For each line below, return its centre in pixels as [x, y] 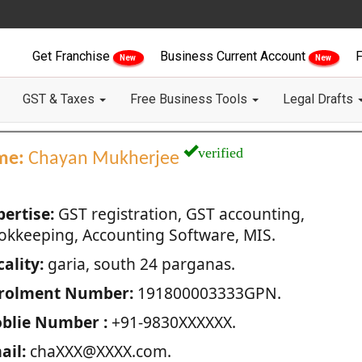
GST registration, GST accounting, [179, 214]
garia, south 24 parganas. [139, 264]
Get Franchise [73, 56]
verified [220, 150]
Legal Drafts [320, 99]
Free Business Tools [190, 99]
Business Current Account [234, 56]
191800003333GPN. [207, 293]
